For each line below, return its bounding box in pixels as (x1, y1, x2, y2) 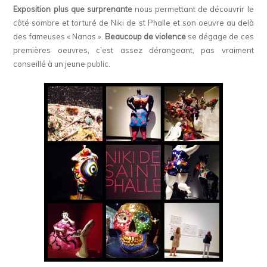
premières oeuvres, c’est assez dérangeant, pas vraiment (13, 45, 254, 55)
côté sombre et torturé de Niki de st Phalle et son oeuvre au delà (13, 18, 254, 28)
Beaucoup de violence (104, 32, 187, 42)
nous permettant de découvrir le (132, 4, 254, 14)
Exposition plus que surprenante (13, 4, 132, 14)
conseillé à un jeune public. (13, 59, 111, 69)
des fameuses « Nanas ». (13, 32, 105, 42)
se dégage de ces (186, 32, 254, 42)
